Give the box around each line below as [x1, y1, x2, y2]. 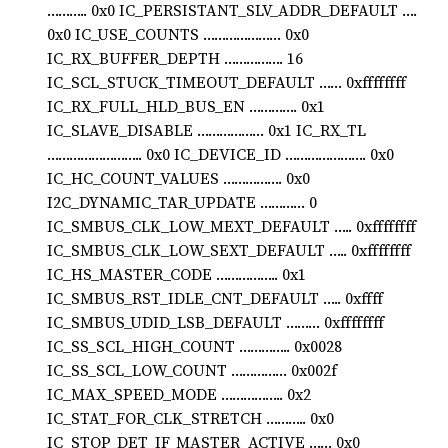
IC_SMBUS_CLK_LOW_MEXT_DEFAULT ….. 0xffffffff [47, 214, 416, 237]
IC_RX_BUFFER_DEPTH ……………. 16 [47, 46, 303, 69]
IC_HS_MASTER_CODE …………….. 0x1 [47, 262, 306, 285]
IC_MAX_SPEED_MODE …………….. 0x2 [47, 382, 311, 405]
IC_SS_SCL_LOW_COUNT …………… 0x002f [47, 358, 337, 381]
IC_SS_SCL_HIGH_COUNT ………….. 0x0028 [47, 334, 342, 357]
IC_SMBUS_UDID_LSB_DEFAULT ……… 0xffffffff [47, 310, 384, 333]
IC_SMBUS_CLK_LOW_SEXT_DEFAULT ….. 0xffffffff [47, 238, 411, 261]
